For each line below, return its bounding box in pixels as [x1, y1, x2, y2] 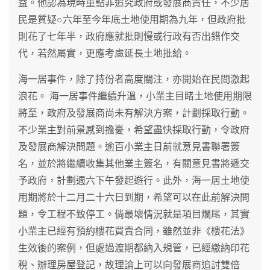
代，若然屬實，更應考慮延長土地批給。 [18, 47, 192, 59]
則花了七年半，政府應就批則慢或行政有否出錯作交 [18, 30, 240, 42]
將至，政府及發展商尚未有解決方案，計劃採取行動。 [18, 107, 250, 119]
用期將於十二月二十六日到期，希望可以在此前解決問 [18, 191, 250, 203]
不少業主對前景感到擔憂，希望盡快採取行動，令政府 [18, 124, 250, 136]
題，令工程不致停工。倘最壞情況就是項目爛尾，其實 [18, 208, 250, 220]
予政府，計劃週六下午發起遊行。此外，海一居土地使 [18, 174, 250, 186]
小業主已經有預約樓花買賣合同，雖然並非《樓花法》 [18, 225, 250, 237]
